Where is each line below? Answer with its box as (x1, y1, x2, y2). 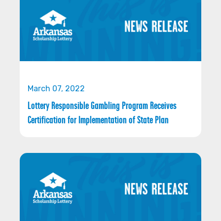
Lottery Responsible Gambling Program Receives (28, 100, 177, 112)
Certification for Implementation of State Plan (28, 114, 169, 126)
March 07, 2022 (28, 84, 85, 94)
